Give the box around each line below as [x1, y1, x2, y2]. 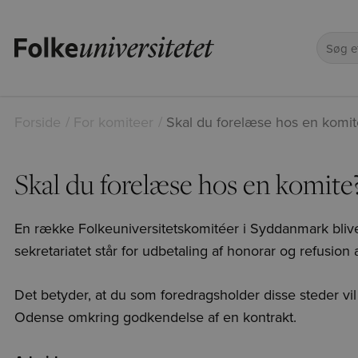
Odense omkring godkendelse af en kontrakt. [14, 306, 296, 327]
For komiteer [74, 112, 153, 132]
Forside [14, 112, 61, 132]
